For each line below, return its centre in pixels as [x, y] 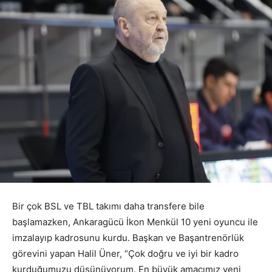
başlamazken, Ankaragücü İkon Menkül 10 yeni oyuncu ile [135, 222]
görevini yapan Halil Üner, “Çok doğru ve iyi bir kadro [125, 253]
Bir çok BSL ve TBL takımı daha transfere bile [108, 206]
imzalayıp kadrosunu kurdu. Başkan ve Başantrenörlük [128, 237]
